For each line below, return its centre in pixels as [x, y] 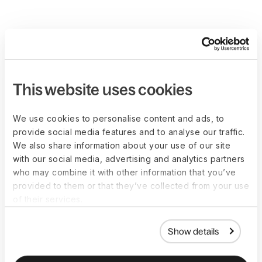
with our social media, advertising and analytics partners [129, 158]
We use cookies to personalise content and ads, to [119, 118]
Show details [194, 231]
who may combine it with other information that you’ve [125, 172]
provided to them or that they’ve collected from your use [131, 185]
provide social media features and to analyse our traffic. [129, 132]
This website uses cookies [103, 89]
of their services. [48, 199]
